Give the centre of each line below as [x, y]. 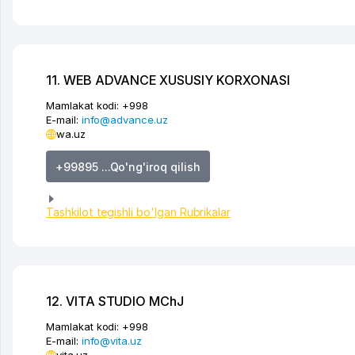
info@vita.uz [112, 341]
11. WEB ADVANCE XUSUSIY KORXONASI [168, 80]
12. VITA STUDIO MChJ [115, 302]
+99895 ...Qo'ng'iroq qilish [128, 166]
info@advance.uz [124, 120]
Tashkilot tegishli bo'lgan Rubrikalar [139, 212]
